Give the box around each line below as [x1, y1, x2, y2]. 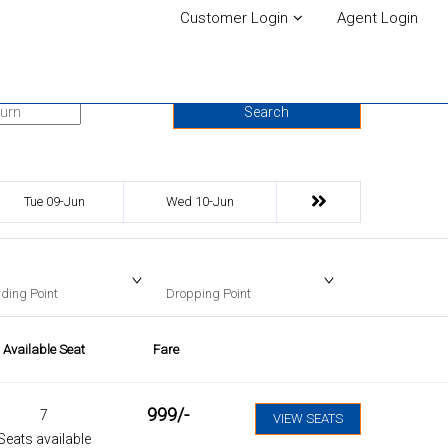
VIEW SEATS [273, 410, 343, 426]
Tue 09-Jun [23, 193, 85, 209]
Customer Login [179, 8, 288, 27]
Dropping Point [166, 285, 251, 301]
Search [244, 104, 290, 120]
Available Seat [3, 341, 86, 357]
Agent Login [336, 8, 418, 27]
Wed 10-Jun [166, 193, 234, 209]
